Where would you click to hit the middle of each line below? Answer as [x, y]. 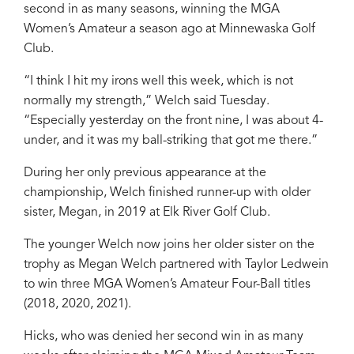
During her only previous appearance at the [145, 173]
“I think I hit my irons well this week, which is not [158, 82]
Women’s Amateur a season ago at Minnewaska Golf [169, 30]
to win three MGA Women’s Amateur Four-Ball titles [167, 285]
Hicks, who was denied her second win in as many [164, 337]
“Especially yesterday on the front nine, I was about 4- [173, 121]
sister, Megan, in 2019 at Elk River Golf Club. [147, 213]
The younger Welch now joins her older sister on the [169, 245]
